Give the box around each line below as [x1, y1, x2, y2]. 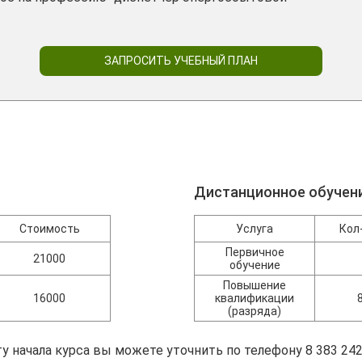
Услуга [236, 222, 274, 235]
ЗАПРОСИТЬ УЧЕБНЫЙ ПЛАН [104, 54, 258, 67]
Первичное [225, 246, 284, 259]
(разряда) [228, 305, 282, 318]
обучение [229, 259, 280, 271]
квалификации [215, 292, 295, 305]
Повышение [223, 279, 287, 292]
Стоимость [19, 222, 80, 235]
